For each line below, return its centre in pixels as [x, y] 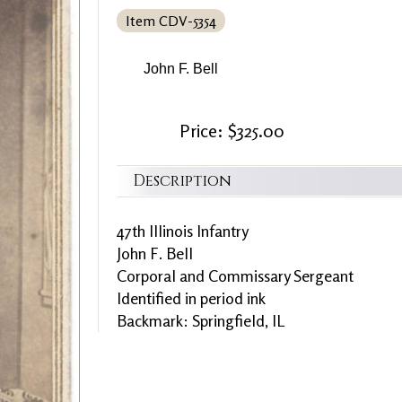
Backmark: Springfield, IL [201, 320]
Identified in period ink [191, 298]
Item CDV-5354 [171, 21]
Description [182, 181]
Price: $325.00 [232, 131]
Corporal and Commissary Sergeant [235, 275]
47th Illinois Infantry [183, 231]
